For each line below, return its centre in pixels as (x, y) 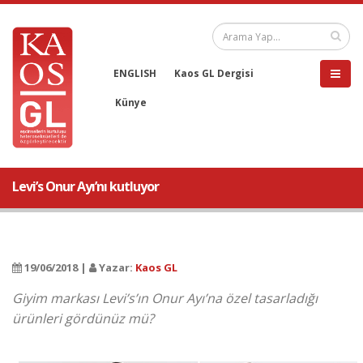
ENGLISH (135, 73)
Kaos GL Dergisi (214, 73)
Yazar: (116, 267)
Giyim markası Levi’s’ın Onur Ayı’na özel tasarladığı (165, 298)
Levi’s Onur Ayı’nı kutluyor (85, 186)
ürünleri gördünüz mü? (83, 318)
